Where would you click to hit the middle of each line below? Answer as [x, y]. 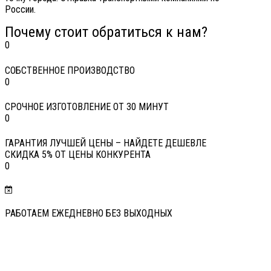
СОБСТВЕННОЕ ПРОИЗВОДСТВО [70, 70]
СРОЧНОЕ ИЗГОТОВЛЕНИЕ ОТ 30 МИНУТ [87, 106]
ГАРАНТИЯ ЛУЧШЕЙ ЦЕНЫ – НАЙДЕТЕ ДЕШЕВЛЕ [106, 143]
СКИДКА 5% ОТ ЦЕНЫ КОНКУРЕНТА [78, 154]
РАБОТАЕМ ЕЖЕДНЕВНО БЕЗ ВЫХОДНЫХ [89, 214]
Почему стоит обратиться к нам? [106, 32]
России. [20, 10]
